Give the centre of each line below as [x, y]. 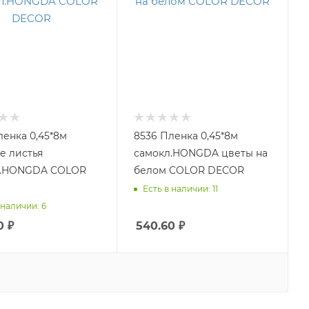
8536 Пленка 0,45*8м [186, 136]
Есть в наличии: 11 [180, 188]
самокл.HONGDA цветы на [200, 153]
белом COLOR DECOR [189, 171]
